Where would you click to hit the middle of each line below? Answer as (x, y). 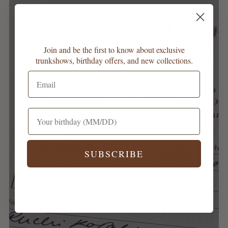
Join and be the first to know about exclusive (114, 50)
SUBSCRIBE (114, 154)
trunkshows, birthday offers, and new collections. (114, 60)
